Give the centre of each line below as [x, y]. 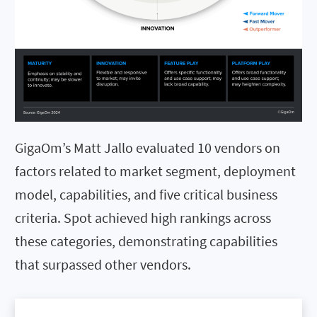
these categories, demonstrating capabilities [146, 241]
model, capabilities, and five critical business [146, 194]
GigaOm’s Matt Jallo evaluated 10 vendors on [148, 147]
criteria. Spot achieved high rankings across [143, 217]
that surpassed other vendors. [103, 264]
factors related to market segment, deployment [155, 171]
